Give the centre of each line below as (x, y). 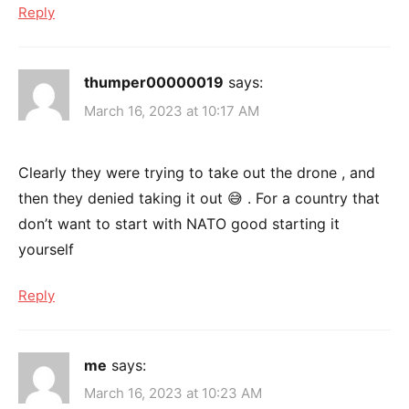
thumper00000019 (154, 83)
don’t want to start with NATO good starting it (179, 223)
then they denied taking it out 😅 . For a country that (199, 198)
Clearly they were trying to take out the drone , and (197, 172)
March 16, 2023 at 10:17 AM (172, 110)
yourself (46, 249)
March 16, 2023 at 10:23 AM (173, 393)
